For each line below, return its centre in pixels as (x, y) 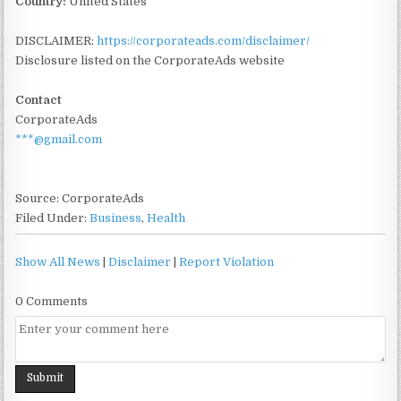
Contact (39, 99)
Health (166, 218)
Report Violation (227, 261)
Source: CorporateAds (80, 198)
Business (116, 218)
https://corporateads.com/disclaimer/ (204, 40)
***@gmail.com (59, 139)
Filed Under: (53, 218)
